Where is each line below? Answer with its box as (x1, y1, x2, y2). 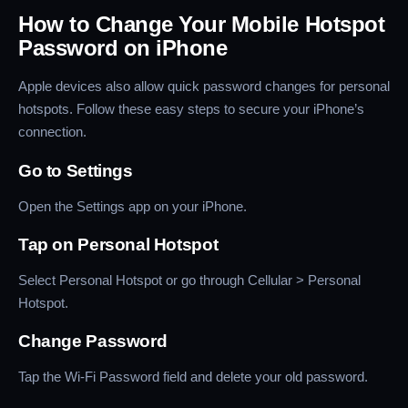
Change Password (18, 331, 168, 351)
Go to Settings (18, 160, 133, 180)
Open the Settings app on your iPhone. (18, 198, 247, 214)
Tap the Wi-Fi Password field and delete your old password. (18, 368, 368, 384)
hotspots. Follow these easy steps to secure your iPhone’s (18, 101, 364, 117)
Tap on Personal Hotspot (18, 234, 219, 254)
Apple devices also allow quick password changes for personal (18, 78, 390, 95)
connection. (18, 124, 87, 140)
